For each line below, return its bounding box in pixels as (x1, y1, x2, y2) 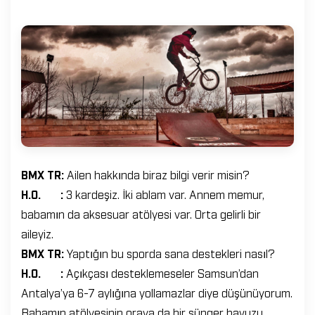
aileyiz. (21, 226, 53, 240)
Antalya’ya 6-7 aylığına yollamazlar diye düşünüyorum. (21, 285, 292, 300)
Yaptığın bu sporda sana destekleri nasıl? (67, 245, 275, 260)
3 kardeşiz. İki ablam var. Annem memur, (66, 186, 264, 201)
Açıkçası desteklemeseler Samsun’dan (66, 265, 259, 280)
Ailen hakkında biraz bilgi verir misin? (67, 167, 250, 181)
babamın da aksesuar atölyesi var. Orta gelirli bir (21, 206, 261, 221)
